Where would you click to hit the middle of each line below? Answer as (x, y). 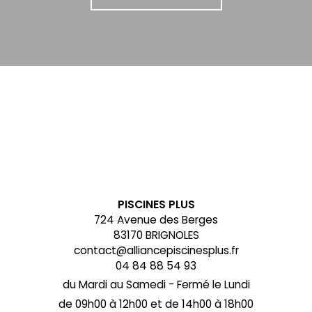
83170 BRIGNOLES (156, 235)
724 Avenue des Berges (156, 220)
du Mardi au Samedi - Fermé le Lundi (156, 284)
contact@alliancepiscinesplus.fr (156, 250)
